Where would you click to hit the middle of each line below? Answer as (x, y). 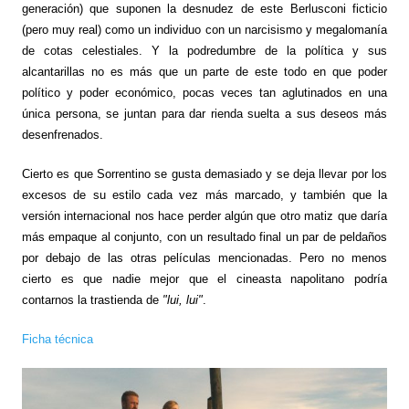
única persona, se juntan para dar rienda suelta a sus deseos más (204, 114)
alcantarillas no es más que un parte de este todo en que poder (204, 72)
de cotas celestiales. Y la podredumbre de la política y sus (204, 51)
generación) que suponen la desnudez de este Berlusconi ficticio (204, 9)
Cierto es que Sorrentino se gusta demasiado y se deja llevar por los (204, 174)
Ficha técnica (57, 340)
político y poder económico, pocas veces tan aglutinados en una (204, 93)
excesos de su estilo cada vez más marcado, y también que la (204, 195)
